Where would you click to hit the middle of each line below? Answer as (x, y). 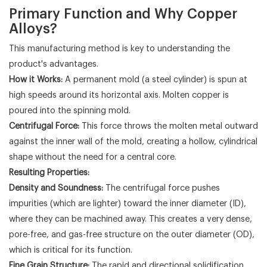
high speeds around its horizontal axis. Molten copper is (119, 95)
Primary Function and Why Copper (123, 14)
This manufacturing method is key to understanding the (119, 48)
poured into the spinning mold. (70, 110)
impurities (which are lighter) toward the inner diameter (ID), (128, 203)
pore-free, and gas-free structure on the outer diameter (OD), (132, 234)
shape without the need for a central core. (93, 157)
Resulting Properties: (49, 172)
